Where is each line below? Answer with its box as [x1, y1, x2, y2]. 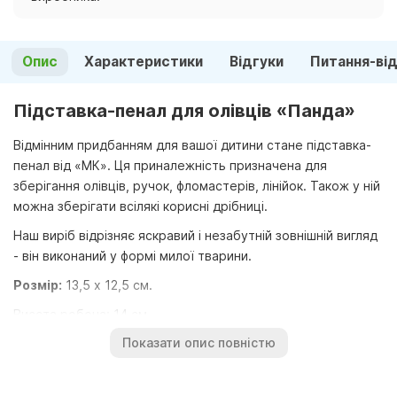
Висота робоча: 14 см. [13, 306, 151, 322]
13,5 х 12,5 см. [62, 276, 152, 292]
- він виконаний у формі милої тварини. [13, 247, 252, 263]
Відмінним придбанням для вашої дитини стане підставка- [13, 136, 371, 152]
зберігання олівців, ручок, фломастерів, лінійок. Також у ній [13, 177, 380, 193]
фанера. [80, 364, 132, 380]
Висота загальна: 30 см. [13, 335, 160, 351]
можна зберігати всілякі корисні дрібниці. [13, 198, 268, 214]
